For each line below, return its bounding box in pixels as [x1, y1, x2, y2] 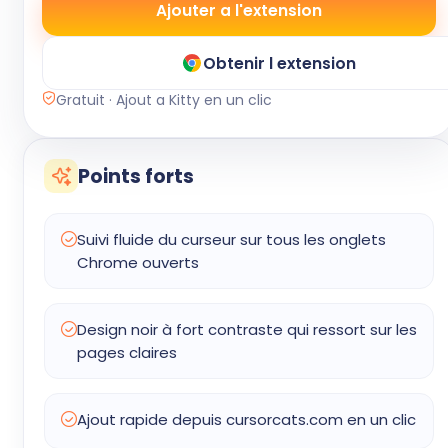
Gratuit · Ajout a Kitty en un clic [56, 90, 272, 110]
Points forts [78, 162, 194, 190]
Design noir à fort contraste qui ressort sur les [77, 319, 417, 340]
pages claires [77, 342, 177, 363]
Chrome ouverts [77, 252, 199, 273]
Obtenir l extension [202, 52, 356, 74]
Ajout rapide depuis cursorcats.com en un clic [77, 409, 416, 430]
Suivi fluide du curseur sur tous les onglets [77, 229, 386, 250]
